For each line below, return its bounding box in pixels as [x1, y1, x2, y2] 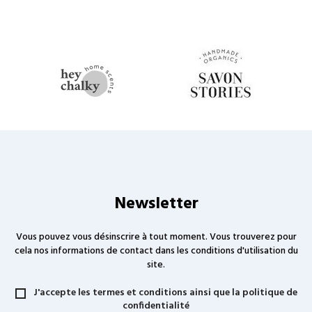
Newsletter [114, 190, 198, 217]
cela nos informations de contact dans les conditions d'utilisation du [14, 242, 298, 259]
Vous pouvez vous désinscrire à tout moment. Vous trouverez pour [15, 228, 297, 245]
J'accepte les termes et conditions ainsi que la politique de [33, 284, 297, 301]
